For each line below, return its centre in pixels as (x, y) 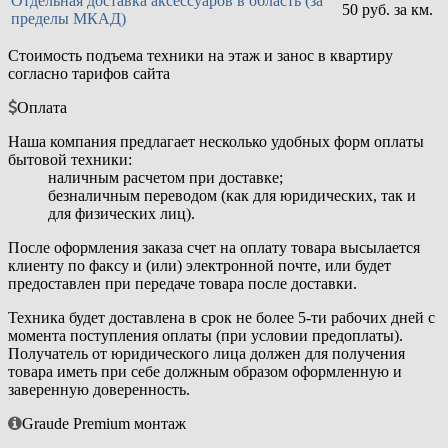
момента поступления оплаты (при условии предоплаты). (205, 336)
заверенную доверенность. (99, 390)
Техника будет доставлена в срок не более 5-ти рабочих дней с (221, 318)
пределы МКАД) (68, 19)
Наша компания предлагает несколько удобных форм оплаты (216, 142)
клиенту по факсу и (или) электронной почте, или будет (199, 266)
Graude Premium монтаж (104, 424)
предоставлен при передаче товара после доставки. (182, 284)
